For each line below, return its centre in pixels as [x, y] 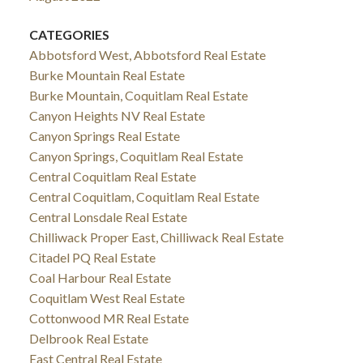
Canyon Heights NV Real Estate [117, 115]
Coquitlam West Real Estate [107, 297]
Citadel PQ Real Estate [92, 257]
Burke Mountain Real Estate [107, 75]
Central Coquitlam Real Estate [112, 176]
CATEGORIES [69, 34]
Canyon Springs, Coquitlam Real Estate [136, 156]
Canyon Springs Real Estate [104, 135]
